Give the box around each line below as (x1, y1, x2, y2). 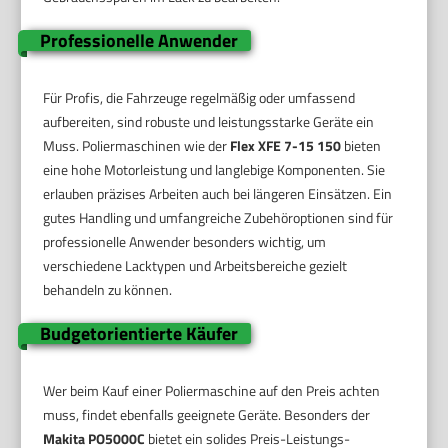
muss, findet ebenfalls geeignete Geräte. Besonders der (43, 404, 371, 426)
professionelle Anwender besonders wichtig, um (43, 231, 327, 253)
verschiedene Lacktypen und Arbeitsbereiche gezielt (43, 255, 348, 277)
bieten (341, 135, 382, 157)
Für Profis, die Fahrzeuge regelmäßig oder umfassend (43, 87, 356, 109)
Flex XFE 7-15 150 (230, 135, 342, 157)
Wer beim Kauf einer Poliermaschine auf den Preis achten (43, 380, 381, 402)
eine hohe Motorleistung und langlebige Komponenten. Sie (43, 159, 386, 181)
